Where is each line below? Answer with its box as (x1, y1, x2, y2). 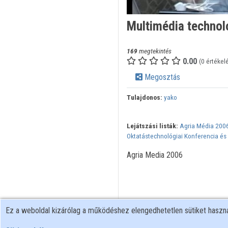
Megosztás (142, 72, 180, 82)
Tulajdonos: (126, 93, 162, 102)
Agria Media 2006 (126, 150, 183, 160)
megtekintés (137, 47, 172, 55)
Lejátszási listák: (126, 122, 178, 130)
